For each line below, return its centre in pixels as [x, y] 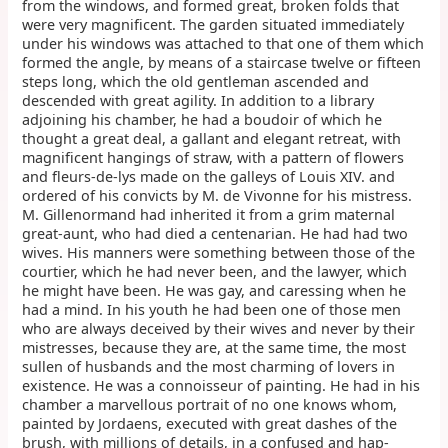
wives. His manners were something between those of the [219, 252]
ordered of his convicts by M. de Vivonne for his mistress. [217, 195]
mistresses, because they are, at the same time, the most [214, 347]
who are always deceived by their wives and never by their [219, 328]
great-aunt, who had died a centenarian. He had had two [215, 233]
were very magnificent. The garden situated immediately [213, 24]
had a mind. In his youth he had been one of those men [212, 309]
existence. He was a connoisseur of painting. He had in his [221, 385]
